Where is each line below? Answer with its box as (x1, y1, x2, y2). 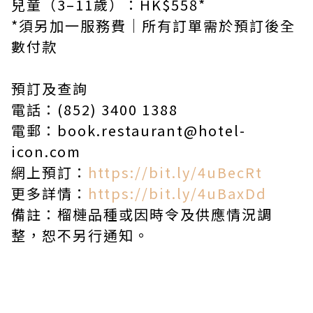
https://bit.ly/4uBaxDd (88, 183, 267, 204)
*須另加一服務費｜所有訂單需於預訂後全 (11, 15, 296, 36)
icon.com (11, 141, 81, 162)
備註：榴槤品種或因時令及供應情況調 (11, 204, 272, 225)
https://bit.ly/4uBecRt (88, 162, 263, 183)
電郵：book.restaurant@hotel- (11, 120, 246, 141)
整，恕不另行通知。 (11, 225, 150, 246)
